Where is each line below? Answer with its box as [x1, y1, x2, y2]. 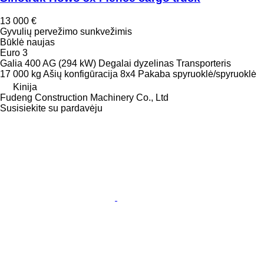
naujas [24, 37, 55, 47]
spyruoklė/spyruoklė [173, 68, 256, 79]
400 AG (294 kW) [25, 58, 96, 68]
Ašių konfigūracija [43, 68, 118, 79]
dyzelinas [134, 58, 174, 68]
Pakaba [138, 68, 170, 79]
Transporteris [176, 58, 231, 68]
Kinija [13, 81, 37, 92]
